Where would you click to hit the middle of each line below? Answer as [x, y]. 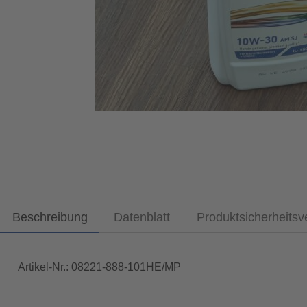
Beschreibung [50, 218]
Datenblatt [142, 218]
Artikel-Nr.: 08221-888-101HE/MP [99, 267]
